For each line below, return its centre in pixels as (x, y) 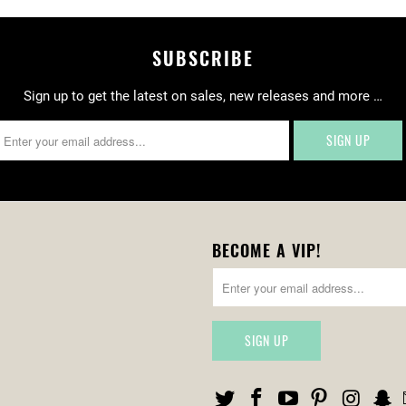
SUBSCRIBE (203, 58)
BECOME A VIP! (266, 250)
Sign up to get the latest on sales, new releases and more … (203, 96)
